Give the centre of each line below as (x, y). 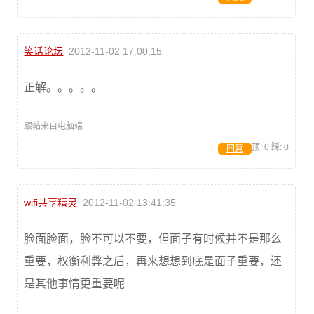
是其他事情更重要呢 (75, 283)
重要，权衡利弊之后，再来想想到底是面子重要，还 (153, 261)
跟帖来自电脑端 (54, 126)
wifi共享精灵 (51, 202)
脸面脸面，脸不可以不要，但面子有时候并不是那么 (153, 238)
